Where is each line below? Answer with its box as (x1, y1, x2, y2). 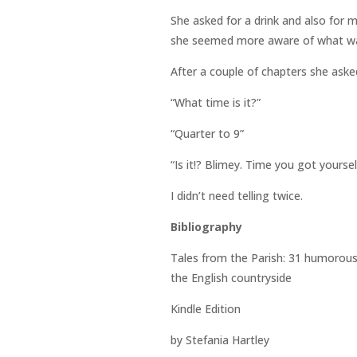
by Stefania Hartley (170, 332, 269, 348)
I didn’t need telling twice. (170, 188, 303, 204)
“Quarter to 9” (170, 126, 244, 142)
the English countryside (170, 270, 292, 286)
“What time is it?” (170, 95, 261, 111)
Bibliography (170, 219, 242, 235)
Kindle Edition (170, 301, 241, 317)
